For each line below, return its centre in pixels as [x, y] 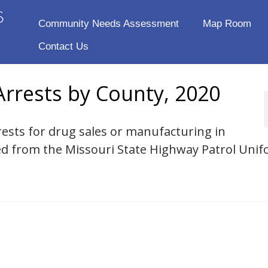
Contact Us [63, 46]
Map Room [227, 24]
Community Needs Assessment [108, 24]
